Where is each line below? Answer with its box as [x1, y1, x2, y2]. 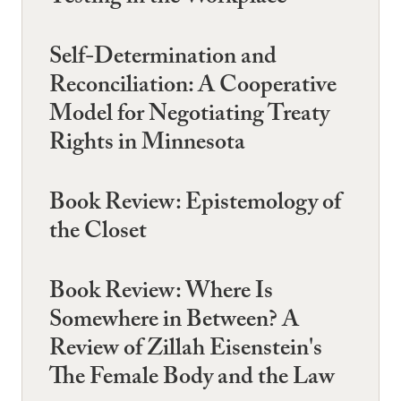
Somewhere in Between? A [49, 303, 299, 343]
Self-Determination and [49, 38, 277, 79]
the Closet [49, 214, 147, 253]
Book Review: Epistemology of [49, 185, 341, 225]
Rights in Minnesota [49, 124, 245, 165]
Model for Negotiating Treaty [49, 96, 329, 136]
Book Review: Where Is [49, 274, 273, 314]
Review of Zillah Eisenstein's [49, 331, 322, 371]
